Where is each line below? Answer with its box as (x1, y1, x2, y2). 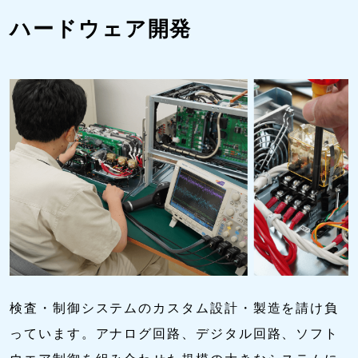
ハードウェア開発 (10, 13, 193, 42)
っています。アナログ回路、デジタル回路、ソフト (10, 324, 340, 343)
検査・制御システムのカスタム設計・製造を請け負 (10, 298, 340, 317)
